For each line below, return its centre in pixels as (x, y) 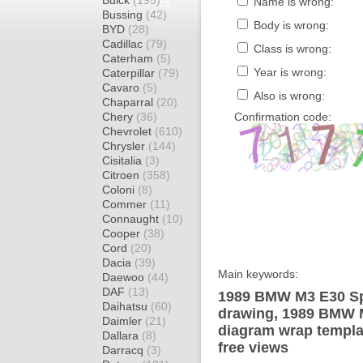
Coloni (120, 190)
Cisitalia (124, 160)
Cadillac (124, 44)
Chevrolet (128, 131)
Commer (126, 204)
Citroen (122, 175)
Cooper (123, 233)
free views (253, 348)
